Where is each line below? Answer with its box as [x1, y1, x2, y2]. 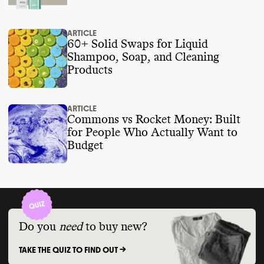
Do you [18, 221, 56, 233]
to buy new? [85, 221, 147, 233]
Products [67, 64, 113, 76]
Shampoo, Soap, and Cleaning [67, 51, 219, 63]
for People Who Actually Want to [67, 126, 237, 138]
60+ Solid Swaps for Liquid [67, 38, 157, 50]
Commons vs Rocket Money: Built [67, 113, 240, 126]
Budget [67, 139, 103, 151]
